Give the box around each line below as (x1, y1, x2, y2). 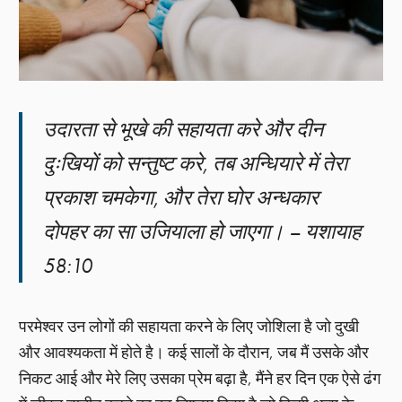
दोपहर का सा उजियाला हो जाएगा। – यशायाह (43, 217, 362, 245)
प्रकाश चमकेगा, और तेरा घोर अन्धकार (43, 183, 319, 211)
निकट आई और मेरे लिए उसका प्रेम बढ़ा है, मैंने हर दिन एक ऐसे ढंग (19, 368, 381, 389)
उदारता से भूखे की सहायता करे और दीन (43, 115, 324, 143)
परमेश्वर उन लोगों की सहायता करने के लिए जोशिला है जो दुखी (19, 316, 360, 336)
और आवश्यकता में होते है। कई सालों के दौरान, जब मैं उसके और (19, 342, 370, 363)
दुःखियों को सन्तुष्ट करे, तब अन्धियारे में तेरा (43, 149, 348, 177)
